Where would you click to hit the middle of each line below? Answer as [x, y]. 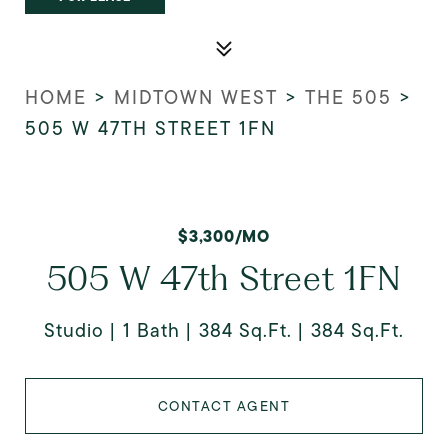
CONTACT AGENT [224, 406]
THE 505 [348, 97]
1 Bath [151, 330]
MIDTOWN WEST [196, 97]
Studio [74, 330]
